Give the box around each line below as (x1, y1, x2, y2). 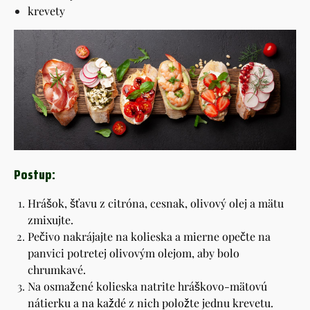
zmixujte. (28, 212, 73, 228)
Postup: (14, 163, 55, 186)
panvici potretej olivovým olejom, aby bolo (28, 246, 239, 261)
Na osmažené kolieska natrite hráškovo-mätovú (28, 279, 267, 294)
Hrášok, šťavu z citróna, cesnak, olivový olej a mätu (28, 196, 284, 211)
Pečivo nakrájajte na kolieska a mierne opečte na (28, 229, 271, 244)
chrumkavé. (28, 262, 86, 277)
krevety (28, 3, 65, 18)
